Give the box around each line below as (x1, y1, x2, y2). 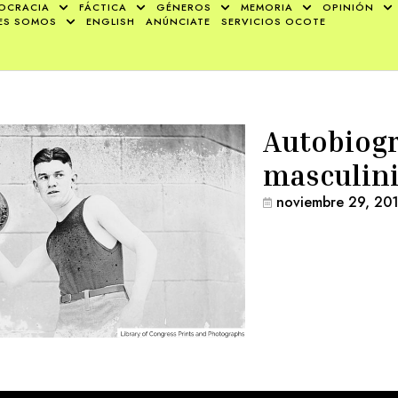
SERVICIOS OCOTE (221, 14, 327, 28)
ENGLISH (86, 14, 136, 28)
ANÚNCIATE (146, 14, 211, 28)
